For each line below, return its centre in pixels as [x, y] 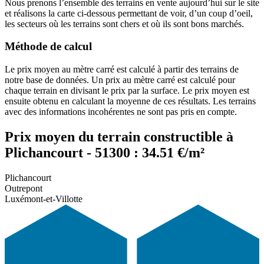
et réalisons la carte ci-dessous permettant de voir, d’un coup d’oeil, [129, 13]
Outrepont [24, 188]
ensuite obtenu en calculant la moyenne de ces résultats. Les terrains [130, 101]
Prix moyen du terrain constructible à [119, 136]
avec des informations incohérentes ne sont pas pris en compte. [121, 112]
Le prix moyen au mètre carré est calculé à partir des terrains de [122, 69]
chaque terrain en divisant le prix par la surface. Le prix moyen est [127, 90]
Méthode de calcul [48, 47]
